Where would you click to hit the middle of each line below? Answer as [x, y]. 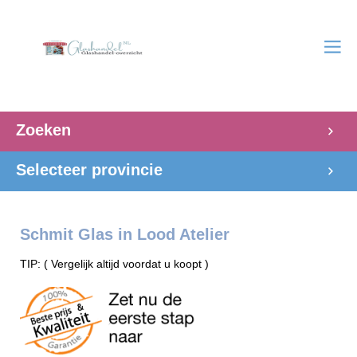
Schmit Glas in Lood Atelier [125, 234]
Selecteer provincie [89, 170]
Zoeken [43, 130]
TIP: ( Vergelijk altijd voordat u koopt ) [114, 264]
